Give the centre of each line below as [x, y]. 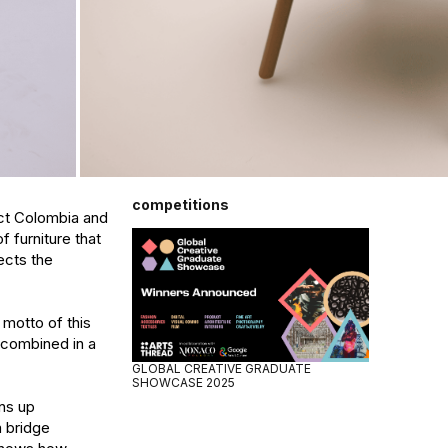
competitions [180, 204]
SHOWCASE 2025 [183, 382]
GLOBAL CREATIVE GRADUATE [221, 368]
